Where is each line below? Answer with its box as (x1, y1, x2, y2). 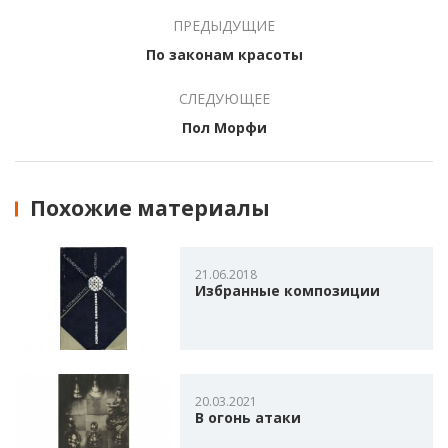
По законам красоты (145, 45, 303, 64)
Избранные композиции (194, 281, 380, 300)
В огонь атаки (194, 408, 301, 428)
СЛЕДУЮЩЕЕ (178, 89, 270, 108)
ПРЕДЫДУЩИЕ (173, 16, 275, 35)
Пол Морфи (181, 118, 267, 137)
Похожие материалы (30, 194, 270, 222)
